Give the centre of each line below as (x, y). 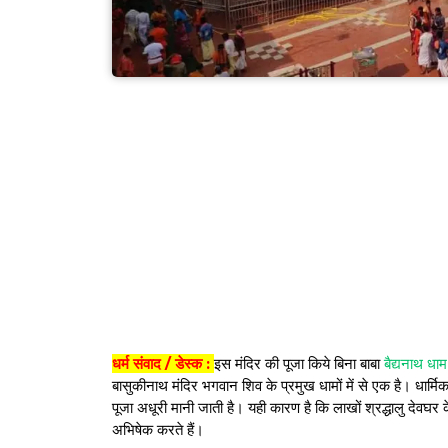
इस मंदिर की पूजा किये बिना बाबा (297, 364)
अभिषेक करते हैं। (158, 430)
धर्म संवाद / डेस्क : (163, 364)
